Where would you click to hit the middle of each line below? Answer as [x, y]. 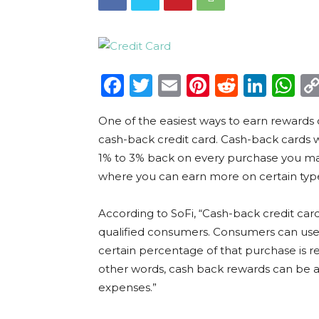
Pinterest [261, 85]
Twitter [193, 85]
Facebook [179, 85]
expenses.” [127, 287]
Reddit [276, 85]
